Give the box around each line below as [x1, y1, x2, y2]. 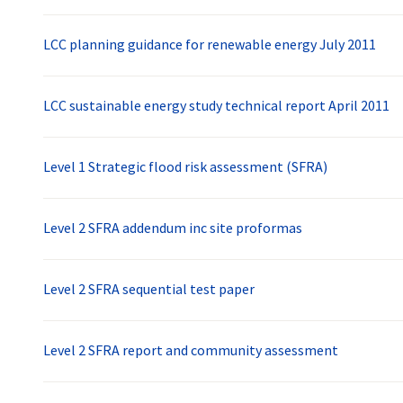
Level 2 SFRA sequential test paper [43, 280, 255, 299]
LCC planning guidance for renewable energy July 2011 [43, 35, 376, 54]
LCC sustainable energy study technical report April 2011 [43, 96, 390, 115]
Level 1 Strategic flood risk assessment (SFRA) [43, 157, 327, 176]
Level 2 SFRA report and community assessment [43, 341, 338, 360]
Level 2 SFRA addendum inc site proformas [43, 219, 302, 237]
